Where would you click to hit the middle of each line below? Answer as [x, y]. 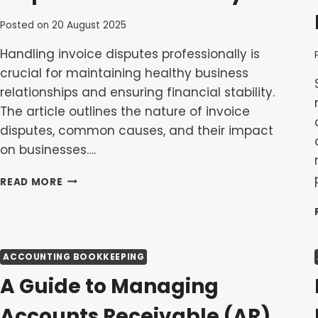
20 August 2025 [89, 25]
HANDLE [83, 208]
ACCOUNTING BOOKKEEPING [74, 257]
